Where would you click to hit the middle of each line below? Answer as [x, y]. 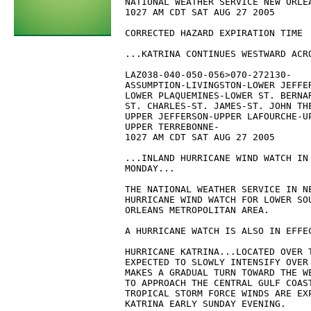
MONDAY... [150, 168]
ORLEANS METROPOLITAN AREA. [197, 210]
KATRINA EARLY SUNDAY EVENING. [205, 304]
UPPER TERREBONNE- [172, 127]
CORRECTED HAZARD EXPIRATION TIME [214, 33]
